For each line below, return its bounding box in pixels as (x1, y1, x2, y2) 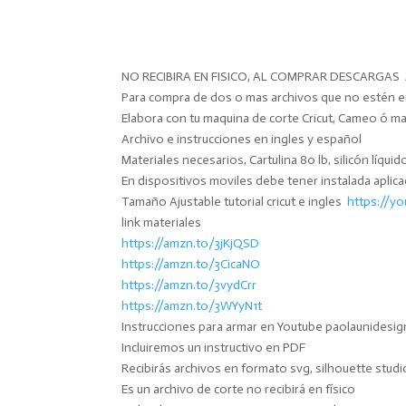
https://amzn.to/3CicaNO (121, 256, 261, 272)
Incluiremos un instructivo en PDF (121, 339, 306, 355)
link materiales (121, 214, 202, 230)
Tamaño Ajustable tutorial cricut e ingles (121, 193, 348, 209)
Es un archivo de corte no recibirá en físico (121, 381, 356, 397)
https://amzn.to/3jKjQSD (121, 235, 260, 251)
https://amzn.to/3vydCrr (121, 276, 257, 293)
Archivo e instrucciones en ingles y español (121, 130, 362, 147)
